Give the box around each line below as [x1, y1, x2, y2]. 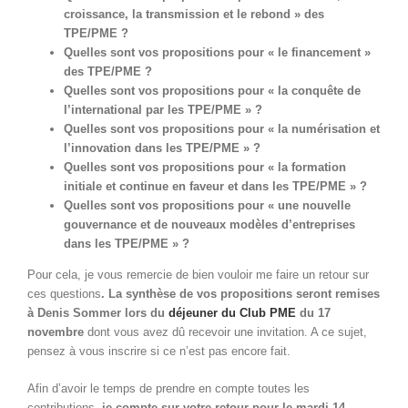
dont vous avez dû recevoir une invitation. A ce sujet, [84, 325, 367, 340]
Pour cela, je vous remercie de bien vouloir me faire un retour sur [27, 268, 369, 282]
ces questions [27, 287, 101, 301]
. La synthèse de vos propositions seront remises [101, 287, 380, 301]
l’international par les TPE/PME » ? [64, 103, 262, 117]
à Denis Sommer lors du [27, 306, 168, 321]
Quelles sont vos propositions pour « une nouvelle [64, 199, 351, 213]
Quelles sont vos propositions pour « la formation [64, 160, 346, 175]
